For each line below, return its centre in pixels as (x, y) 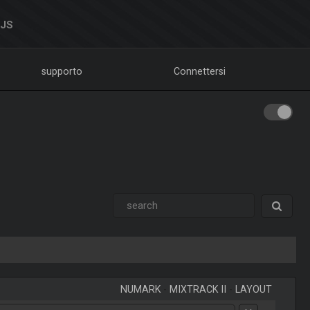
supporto (62, 71)
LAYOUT (254, 290)
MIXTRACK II (198, 290)
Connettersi (200, 71)
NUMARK (141, 290)
